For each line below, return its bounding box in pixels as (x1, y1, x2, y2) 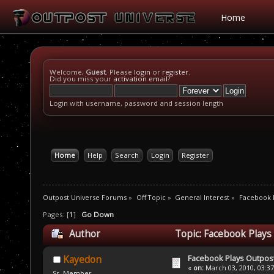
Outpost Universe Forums (43, 192, 127, 202)
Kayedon (62, 253, 102, 267)
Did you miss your (50, 74, 113, 83)
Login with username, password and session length (50, 98, 223, 108)
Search (114, 150, 139, 160)
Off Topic (136, 192, 166, 202)
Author (68, 228, 100, 241)
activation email (113, 74, 168, 83)
